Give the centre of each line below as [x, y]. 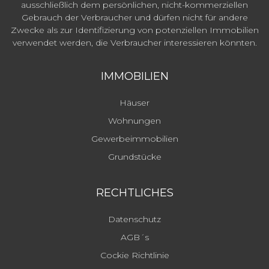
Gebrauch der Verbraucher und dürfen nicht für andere [134, 18]
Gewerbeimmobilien [134, 139]
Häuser [134, 103]
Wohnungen [134, 121]
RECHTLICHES [134, 193]
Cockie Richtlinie [134, 255]
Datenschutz [134, 219]
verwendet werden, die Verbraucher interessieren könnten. [134, 43]
